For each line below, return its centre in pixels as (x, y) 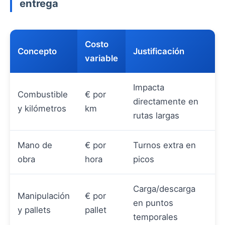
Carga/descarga (164, 189)
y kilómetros (42, 109)
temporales (155, 217)
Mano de (35, 145)
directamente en (166, 102)
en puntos (153, 203)
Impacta (149, 88)
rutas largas (156, 116)
